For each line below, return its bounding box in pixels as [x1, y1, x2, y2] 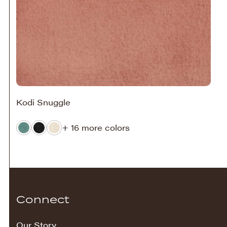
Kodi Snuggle [16, 96, 70, 108]
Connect [16, 192, 69, 206]
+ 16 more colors [62, 122, 130, 133]
